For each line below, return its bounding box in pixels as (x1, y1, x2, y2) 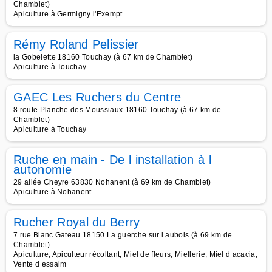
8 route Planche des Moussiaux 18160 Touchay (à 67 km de (13, 106, 222, 114)
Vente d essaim (13, 260, 67, 268)
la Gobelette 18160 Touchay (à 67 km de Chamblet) (13, 53, 193, 61)
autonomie (13, 163, 72, 176)
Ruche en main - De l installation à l (13, 153, 211, 166)
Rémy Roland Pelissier (13, 38, 139, 51)
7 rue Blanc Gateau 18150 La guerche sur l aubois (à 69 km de (13, 231, 233, 239)
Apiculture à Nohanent (13, 188, 92, 196)
